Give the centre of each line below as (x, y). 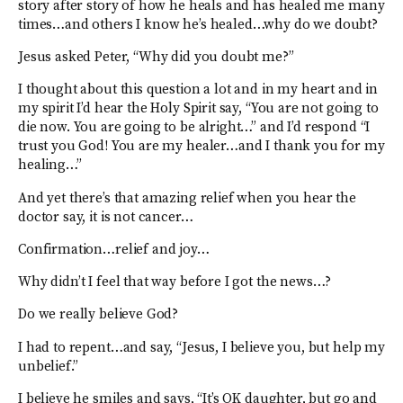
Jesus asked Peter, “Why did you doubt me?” (156, 57)
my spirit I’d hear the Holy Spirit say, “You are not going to (198, 109)
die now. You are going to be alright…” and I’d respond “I (194, 128)
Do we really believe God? (99, 315)
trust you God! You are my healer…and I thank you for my (201, 147)
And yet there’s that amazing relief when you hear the (187, 198)
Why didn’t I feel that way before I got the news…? (175, 282)
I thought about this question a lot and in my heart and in (198, 90)
